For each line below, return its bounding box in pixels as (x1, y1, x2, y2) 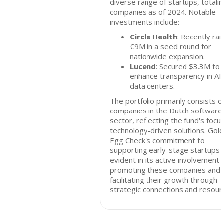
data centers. (130, 81, 175, 91)
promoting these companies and (110, 165, 220, 175)
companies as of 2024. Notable (110, 7, 216, 17)
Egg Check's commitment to (110, 135, 205, 145)
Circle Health (130, 32, 177, 41)
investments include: (110, 17, 179, 27)
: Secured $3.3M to (156, 61, 220, 71)
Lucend (130, 61, 156, 71)
